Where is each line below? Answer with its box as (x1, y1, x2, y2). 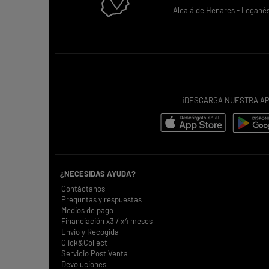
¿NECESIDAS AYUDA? (60, 169, 136, 179)
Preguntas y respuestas (61, 195, 142, 205)
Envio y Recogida (61, 227, 119, 237)
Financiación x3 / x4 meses (61, 216, 153, 226)
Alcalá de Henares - (173, 5, 242, 16)
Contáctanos (61, 184, 105, 194)
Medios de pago (61, 205, 113, 216)
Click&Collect (61, 238, 107, 248)
